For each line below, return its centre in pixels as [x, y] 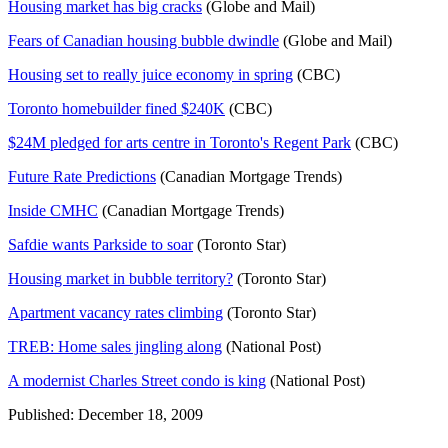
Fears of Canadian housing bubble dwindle [143, 40]
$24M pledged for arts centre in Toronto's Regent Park [179, 142]
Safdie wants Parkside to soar [100, 244]
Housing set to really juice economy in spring [150, 74]
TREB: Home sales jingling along [115, 346]
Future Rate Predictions [82, 176]
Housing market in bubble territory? [120, 278]
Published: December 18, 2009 [105, 414]
